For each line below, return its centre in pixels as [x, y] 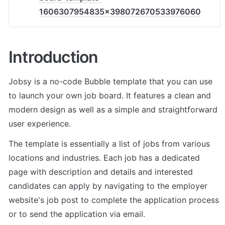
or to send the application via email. [77, 214]
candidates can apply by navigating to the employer [108, 186]
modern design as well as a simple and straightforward [113, 109]
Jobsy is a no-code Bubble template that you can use [110, 81]
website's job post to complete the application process [114, 200]
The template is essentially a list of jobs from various [109, 143]
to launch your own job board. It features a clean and [110, 95]
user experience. [40, 123]
